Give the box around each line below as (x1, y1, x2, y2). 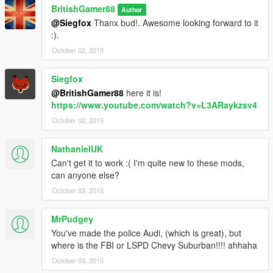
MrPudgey (51, 213, 93, 225)
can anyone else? (51, 169, 119, 182)
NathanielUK (51, 143, 103, 155)
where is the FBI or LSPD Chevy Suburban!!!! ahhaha (51, 239, 257, 252)
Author (121, 5, 143, 15)
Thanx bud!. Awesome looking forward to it (91, 16, 258, 29)
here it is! (124, 87, 161, 99)
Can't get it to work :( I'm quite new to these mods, (51, 157, 244, 169)
